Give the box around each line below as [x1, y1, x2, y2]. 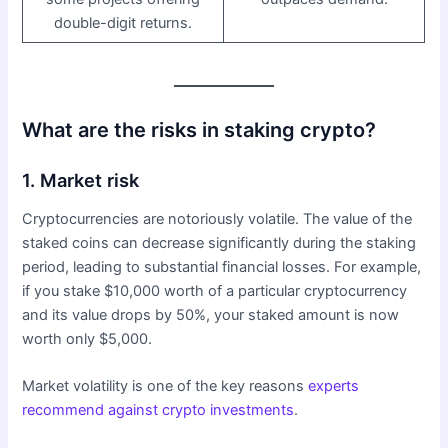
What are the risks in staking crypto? [22, 117, 377, 142]
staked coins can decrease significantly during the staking [22, 233, 417, 252]
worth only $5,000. [22, 329, 153, 348]
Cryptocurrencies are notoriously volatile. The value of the [22, 209, 413, 228]
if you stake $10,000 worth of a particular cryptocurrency [22, 281, 408, 300]
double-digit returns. [54, 13, 193, 32]
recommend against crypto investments [22, 400, 295, 419]
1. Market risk [22, 169, 140, 192]
